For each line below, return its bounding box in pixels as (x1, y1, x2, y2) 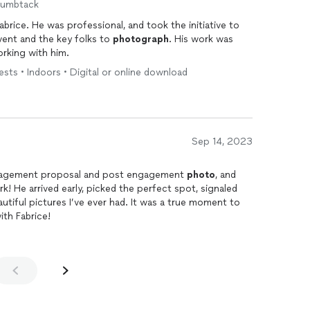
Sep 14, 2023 (192, 136, 253, 147)
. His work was (169, 33, 233, 45)
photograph (113, 33, 169, 45)
